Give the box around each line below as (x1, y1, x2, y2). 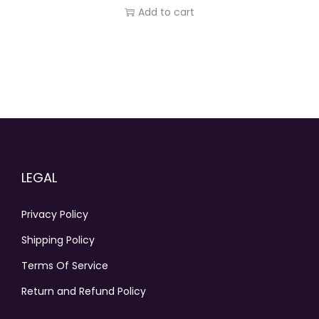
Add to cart (137, 5, 194, 19)
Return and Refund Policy (21, 284, 146, 298)
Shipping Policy (21, 233, 95, 247)
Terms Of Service (21, 258, 108, 273)
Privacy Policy (21, 207, 88, 221)
